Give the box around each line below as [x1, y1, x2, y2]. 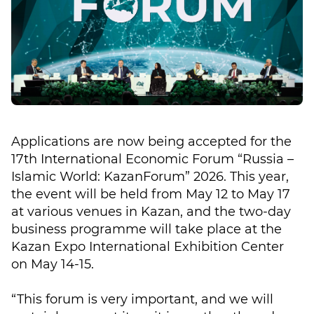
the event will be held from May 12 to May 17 [11, 186, 290, 202]
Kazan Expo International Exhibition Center [11, 239, 284, 254]
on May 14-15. [11, 257, 94, 272]
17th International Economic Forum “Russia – [11, 151, 294, 167]
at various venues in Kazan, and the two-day [11, 204, 291, 219]
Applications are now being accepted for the [11, 134, 292, 149]
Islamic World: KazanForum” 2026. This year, [11, 169, 289, 184]
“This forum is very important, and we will [11, 292, 273, 307]
